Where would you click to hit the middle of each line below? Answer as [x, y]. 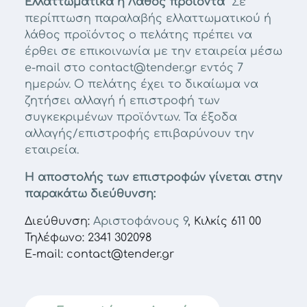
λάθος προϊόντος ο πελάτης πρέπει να [138, 35]
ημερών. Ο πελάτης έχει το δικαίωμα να [142, 84]
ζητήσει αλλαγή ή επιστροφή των [122, 101]
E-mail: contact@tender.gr [99, 254]
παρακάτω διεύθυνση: [90, 194]
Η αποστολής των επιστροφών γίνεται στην [153, 177]
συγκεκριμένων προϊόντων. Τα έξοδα [131, 117]
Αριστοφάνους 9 [139, 221]
